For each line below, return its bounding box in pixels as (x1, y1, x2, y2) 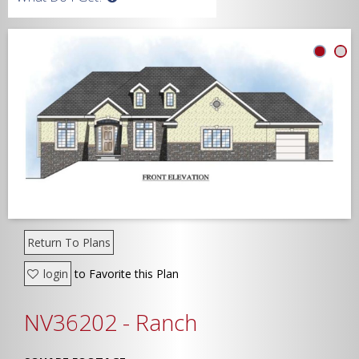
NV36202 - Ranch (24, 307, 197, 338)
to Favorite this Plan (71, 266, 179, 282)
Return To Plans (27, 235, 111, 251)
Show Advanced (72, 188, 216, 215)
